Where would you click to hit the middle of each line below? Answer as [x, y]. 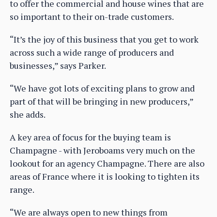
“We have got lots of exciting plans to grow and [102, 88]
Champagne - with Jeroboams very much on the [102, 150]
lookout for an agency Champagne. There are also [107, 163]
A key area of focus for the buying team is [90, 137]
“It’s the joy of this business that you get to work [104, 39]
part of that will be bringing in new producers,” [101, 101]
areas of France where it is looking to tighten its [105, 177]
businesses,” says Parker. [58, 66]
